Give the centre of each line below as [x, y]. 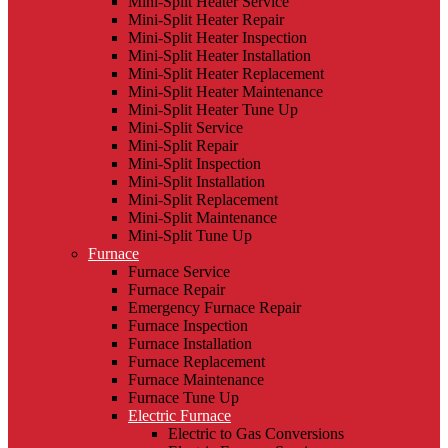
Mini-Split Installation [196, 181]
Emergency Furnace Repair [214, 307]
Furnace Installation [190, 343]
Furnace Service [179, 271]
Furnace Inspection [188, 325]
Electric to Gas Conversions [256, 433]
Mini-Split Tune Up [190, 235]
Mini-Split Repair [183, 145]
